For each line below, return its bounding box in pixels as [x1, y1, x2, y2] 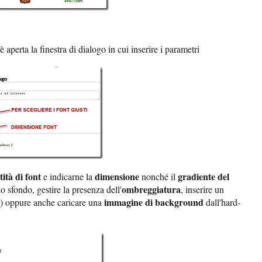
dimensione [95, 170, 142, 184]
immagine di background [104, 195, 204, 209]
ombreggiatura [122, 182, 181, 196]
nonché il [142, 170, 178, 183]
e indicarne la [41, 170, 95, 183]
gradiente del [178, 170, 229, 184]
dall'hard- [204, 196, 240, 209]
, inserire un [181, 183, 224, 196]
